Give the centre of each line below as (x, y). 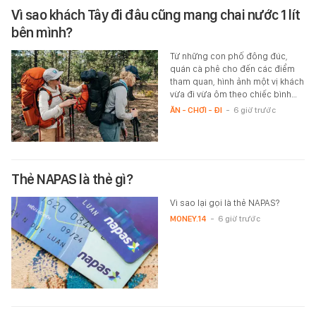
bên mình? (42, 33)
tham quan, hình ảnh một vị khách (237, 82)
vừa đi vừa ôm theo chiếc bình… (233, 95)
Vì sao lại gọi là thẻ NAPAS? (224, 203)
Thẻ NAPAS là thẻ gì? (72, 180)
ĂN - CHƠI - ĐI (196, 110)
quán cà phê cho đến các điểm (232, 69)
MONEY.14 (188, 219)
